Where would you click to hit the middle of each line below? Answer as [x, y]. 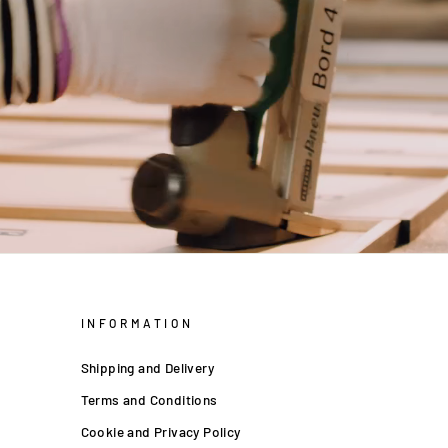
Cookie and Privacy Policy [160, 432]
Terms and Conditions [149, 400]
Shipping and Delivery [147, 367]
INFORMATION [137, 322]
